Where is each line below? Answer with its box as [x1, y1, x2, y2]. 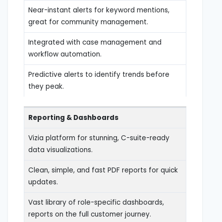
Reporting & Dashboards [28, 112, 118, 122]
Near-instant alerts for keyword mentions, [28, 5, 169, 15]
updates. [28, 177, 58, 187]
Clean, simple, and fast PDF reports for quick [28, 165, 178, 175]
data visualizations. [28, 145, 93, 155]
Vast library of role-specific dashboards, [28, 197, 164, 207]
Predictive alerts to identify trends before [28, 69, 169, 79]
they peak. [28, 81, 64, 91]
